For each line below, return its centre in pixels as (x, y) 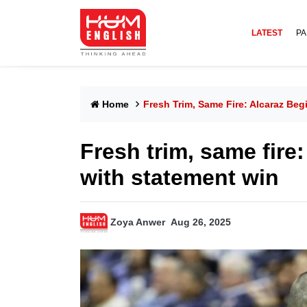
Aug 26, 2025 (201, 222)
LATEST (267, 33)
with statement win (180, 177)
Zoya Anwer (138, 222)
